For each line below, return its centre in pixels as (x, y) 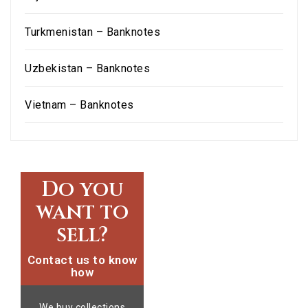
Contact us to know (82, 260)
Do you (82, 190)
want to (82, 212)
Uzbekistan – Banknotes (87, 68)
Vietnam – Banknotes (79, 105)
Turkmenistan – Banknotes (92, 32)
